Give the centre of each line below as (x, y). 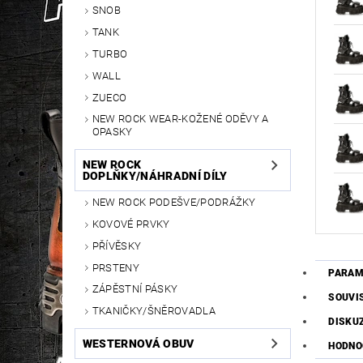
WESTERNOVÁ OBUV (138, 343)
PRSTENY (116, 267)
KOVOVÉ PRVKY (131, 224)
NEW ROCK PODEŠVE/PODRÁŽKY (174, 203)
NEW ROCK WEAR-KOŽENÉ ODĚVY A (180, 119)
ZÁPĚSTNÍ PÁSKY (135, 289)
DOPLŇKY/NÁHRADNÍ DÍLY (155, 176)
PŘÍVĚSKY (117, 246)
